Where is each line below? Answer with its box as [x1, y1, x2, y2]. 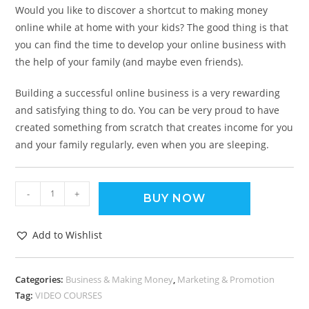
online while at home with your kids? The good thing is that [15, 20, 289, 34]
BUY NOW [143, 191, 206, 205]
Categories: [15, 272, 66, 286]
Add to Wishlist [32, 228, 103, 241]
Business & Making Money [66, 272, 174, 286]
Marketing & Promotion [177, 272, 275, 286]
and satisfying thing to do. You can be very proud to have [15, 103, 280, 117]
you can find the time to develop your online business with [15, 37, 287, 51]
